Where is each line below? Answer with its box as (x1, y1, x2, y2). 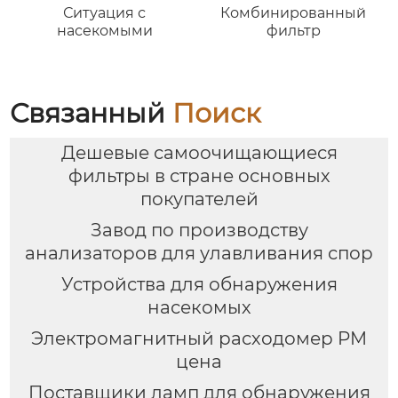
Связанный (10, 96, 173, 130)
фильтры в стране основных (68, 165, 330, 187)
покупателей (139, 188, 259, 211)
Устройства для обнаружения (60, 273, 338, 295)
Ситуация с (63, 4, 147, 21)
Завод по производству (90, 219, 308, 242)
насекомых (147, 296, 251, 318)
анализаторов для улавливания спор (25, 243, 373, 265)
